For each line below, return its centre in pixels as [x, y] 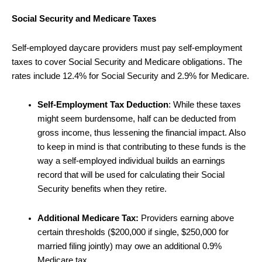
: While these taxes [204, 105]
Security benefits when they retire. [102, 189]
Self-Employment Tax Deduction [103, 105]
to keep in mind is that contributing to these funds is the [141, 147]
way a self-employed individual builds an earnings [131, 161]
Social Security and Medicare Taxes [84, 18]
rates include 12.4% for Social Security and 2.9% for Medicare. [130, 76]
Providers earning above [186, 218]
